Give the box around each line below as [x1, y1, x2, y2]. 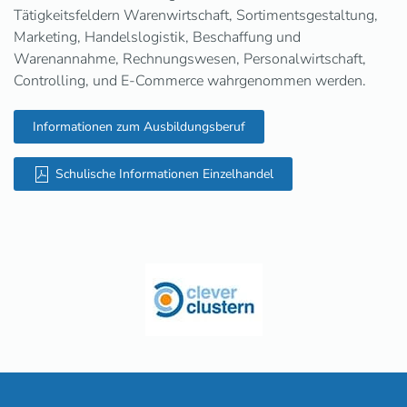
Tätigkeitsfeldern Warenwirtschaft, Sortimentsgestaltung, [14, 5, 378, 25]
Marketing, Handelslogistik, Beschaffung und [14, 27, 301, 47]
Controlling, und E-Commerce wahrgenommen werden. [14, 71, 366, 91]
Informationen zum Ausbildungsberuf [33, 118, 245, 135]
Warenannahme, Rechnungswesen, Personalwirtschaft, [14, 49, 366, 69]
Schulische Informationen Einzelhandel [55, 165, 273, 183]
